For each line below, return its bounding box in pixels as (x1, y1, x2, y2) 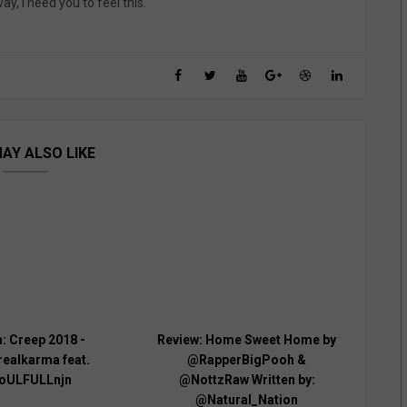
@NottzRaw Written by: (178, 372, 315, 388)
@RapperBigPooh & (187, 352, 307, 368)
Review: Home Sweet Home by (157, 333, 337, 348)
